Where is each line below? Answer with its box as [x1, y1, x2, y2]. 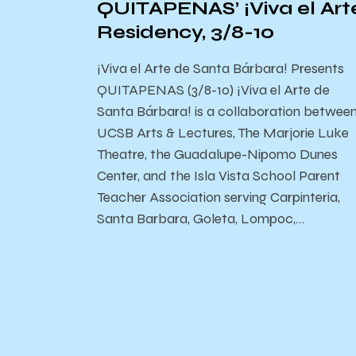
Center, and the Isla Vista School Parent [97, 166, 340, 184]
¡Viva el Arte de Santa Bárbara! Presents [97, 59, 344, 77]
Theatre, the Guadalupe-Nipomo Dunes [97, 145, 338, 163]
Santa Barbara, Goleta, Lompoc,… [97, 209, 304, 227]
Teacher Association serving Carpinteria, [97, 188, 340, 206]
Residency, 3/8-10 [97, 20, 274, 43]
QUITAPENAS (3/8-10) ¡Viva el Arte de [97, 80, 330, 99]
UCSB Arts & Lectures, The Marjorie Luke [97, 123, 349, 141]
